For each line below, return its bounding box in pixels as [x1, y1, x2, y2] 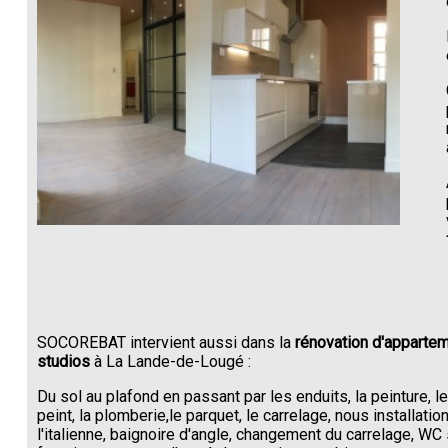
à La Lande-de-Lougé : [89, 351, 251, 371]
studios [36, 351, 90, 371]
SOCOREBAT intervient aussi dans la [36, 332, 295, 352]
